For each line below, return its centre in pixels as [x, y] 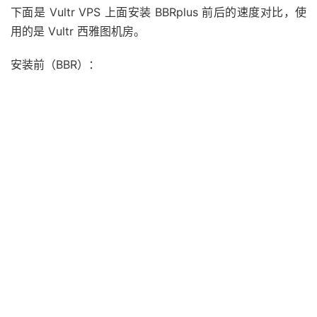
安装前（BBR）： [55, 65]
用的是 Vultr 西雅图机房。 [78, 31]
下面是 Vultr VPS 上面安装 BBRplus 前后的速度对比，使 [158, 12]
